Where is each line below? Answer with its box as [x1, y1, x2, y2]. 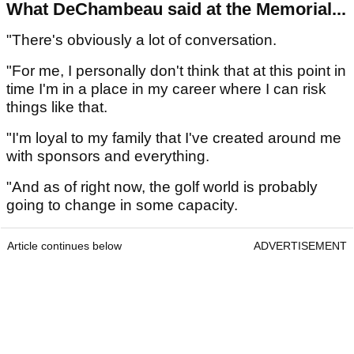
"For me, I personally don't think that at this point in [6, 62, 346, 79]
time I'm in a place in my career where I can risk [6, 80, 326, 97]
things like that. [6, 98, 107, 115]
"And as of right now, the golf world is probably [6, 178, 318, 195]
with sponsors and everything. [6, 147, 209, 164]
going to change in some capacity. [6, 196, 238, 213]
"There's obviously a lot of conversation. [6, 31, 277, 48]
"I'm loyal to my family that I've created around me [6, 129, 341, 146]
